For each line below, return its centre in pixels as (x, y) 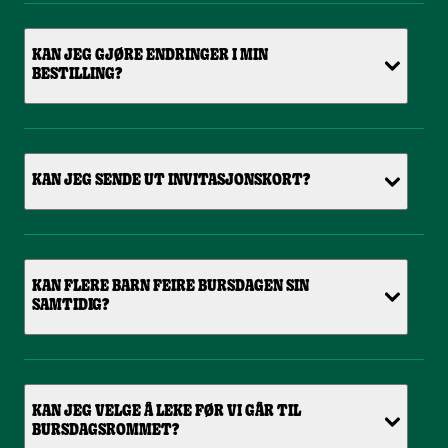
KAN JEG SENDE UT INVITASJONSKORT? (171, 181)
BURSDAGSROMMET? (105, 431)
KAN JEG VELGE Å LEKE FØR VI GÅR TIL (166, 412)
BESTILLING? (77, 75)
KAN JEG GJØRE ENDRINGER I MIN (150, 56)
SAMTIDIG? (70, 306)
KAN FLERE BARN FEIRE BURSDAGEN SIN (170, 287)
